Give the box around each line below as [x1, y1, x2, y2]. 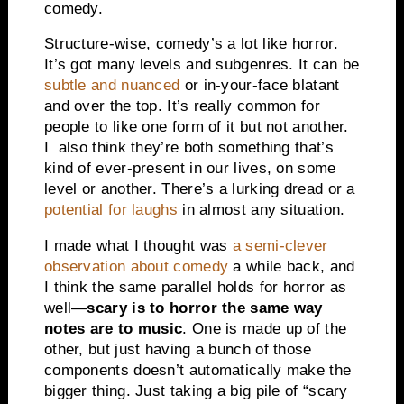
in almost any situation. [177, 201, 345, 219]
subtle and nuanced [43, 77, 180, 95]
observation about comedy [43, 258, 229, 276]
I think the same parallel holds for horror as [43, 279, 347, 297]
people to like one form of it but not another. [43, 118, 349, 136]
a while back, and [228, 258, 355, 276]
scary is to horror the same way [87, 299, 323, 317]
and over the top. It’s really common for [43, 97, 320, 115]
